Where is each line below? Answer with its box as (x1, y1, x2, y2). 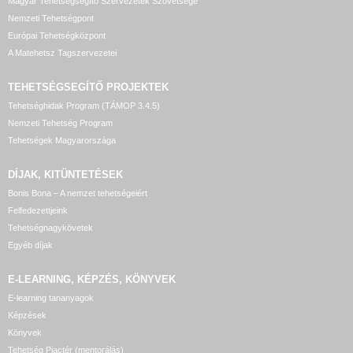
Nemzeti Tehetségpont (8, 13, 94, 23)
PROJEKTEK (106, 81, 169, 93)
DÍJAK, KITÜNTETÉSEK (8, 169, 123, 180)
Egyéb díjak (8, 240, 53, 250)
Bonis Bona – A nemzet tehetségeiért (8, 188, 147, 198)
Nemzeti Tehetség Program (8, 118, 113, 128)
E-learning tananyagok (8, 293, 94, 303)
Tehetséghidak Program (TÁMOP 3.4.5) (8, 101, 160, 110)
